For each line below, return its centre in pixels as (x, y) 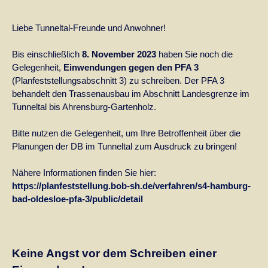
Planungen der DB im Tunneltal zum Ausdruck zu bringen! (124, 146)
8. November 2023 (119, 54)
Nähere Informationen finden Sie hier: (85, 172)
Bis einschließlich (47, 54)
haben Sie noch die (194, 54)
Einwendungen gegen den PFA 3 (131, 67)
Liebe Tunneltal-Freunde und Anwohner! (89, 28)
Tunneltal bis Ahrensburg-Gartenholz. (84, 106)
